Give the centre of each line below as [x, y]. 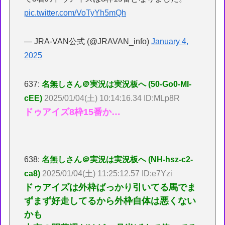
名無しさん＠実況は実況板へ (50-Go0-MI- [117, 84]
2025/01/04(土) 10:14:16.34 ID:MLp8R [112, 98]
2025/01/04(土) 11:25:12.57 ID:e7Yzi [107, 173]
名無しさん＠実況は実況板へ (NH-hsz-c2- [118, 159]
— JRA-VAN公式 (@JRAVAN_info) [88, 42]
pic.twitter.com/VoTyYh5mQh [75, 13]
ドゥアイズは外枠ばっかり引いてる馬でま [110, 187]
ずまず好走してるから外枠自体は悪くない [110, 201]
